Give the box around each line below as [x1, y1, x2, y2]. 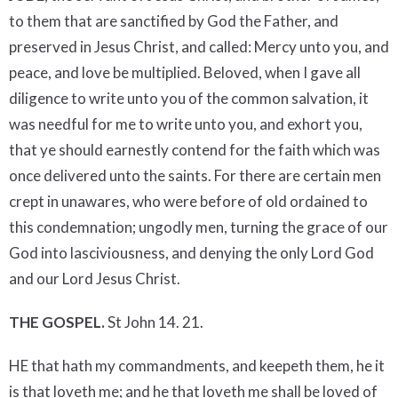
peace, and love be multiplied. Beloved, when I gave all [9, 62, 361, 82]
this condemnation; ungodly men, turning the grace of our [9, 217, 388, 236]
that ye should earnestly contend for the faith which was [9, 139, 380, 159]
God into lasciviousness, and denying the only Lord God [9, 243, 374, 262]
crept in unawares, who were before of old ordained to [9, 191, 368, 211]
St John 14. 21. [107, 312, 203, 331]
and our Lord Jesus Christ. [9, 268, 180, 288]
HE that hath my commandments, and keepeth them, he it [9, 355, 385, 375]
